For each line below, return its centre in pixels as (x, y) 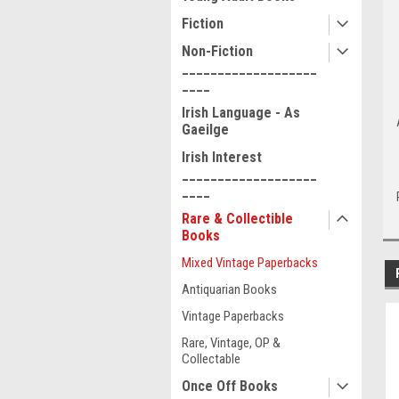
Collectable (211, 359)
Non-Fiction (217, 51)
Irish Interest (222, 157)
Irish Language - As (241, 113)
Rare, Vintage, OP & (231, 343)
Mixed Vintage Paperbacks (250, 263)
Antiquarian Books (229, 289)
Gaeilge (205, 130)
